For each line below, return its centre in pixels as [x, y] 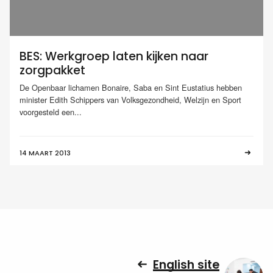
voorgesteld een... [51, 112]
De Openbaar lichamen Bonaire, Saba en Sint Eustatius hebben [131, 87]
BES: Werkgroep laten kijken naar [114, 57]
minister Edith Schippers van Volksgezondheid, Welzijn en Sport [130, 99]
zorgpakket [52, 71]
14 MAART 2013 [45, 153]
